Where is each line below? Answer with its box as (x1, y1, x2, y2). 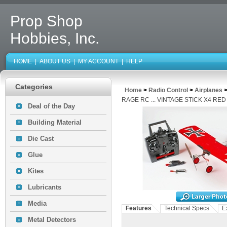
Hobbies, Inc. (10, 30, 99, 47)
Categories (15, 83, 53, 91)
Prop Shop (10, 13, 83, 29)
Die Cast (28, 135, 54, 142)
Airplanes (195, 87, 222, 94)
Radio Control (148, 87, 188, 94)
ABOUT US (40, 58, 70, 65)
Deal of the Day (28, 102, 75, 110)
